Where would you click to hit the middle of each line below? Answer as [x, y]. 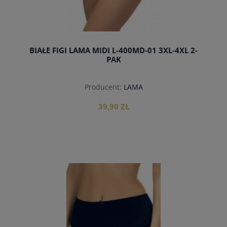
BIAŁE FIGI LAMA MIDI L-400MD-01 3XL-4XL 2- [113, 50]
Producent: [103, 87]
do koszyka [113, 171]
